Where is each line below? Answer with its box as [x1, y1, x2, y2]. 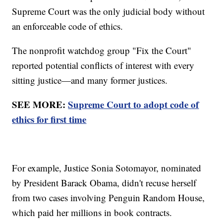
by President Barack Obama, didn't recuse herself [12, 176, 197, 189]
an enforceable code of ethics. [12, 20, 123, 33]
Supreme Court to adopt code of [68, 98, 199, 111]
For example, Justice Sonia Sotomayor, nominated [12, 162, 202, 174]
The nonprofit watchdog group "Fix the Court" [12, 44, 192, 57]
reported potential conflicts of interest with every [12, 59, 195, 72]
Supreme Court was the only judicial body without [12, 5, 205, 18]
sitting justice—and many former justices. [12, 74, 168, 87]
